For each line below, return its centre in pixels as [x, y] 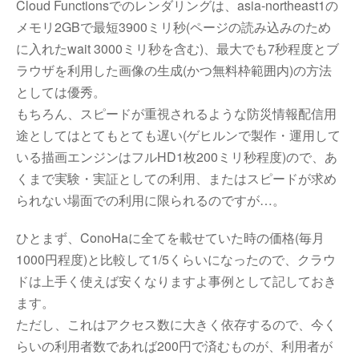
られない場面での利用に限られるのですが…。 [151, 200]
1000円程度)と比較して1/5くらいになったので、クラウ [176, 259]
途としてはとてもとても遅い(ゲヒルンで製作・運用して [178, 135]
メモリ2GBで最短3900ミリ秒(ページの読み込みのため [173, 27]
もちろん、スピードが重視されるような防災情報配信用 [176, 113]
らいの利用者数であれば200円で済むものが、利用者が [174, 346]
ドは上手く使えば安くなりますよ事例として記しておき [176, 281]
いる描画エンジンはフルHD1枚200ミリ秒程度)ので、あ [177, 157]
